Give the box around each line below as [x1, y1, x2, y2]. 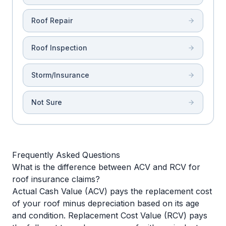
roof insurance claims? [12, 174, 100, 184]
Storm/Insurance [31, 71, 89, 79]
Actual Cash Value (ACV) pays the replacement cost [12, 186, 212, 196]
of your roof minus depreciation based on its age [12, 198, 199, 208]
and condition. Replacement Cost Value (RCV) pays [12, 210, 207, 220]
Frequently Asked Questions [12, 150, 120, 160]
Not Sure [31, 98, 62, 106]
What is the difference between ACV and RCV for [12, 162, 200, 172]
